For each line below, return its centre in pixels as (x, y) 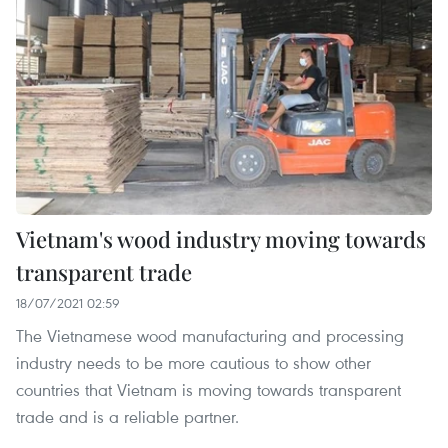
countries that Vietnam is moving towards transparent (208, 389)
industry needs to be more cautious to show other (193, 362)
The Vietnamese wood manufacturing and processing (210, 335)
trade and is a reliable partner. (127, 416)
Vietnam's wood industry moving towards (221, 238)
